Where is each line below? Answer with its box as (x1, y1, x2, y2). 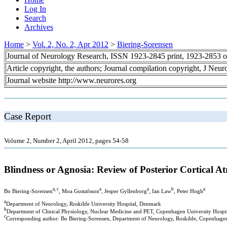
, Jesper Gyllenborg (101, 188, 147, 194)
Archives (24, 22, 53, 31)
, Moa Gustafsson (59, 188, 99, 194)
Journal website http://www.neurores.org (7, 75, 136, 85)
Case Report (4, 110, 51, 122)
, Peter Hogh (174, 188, 203, 194)
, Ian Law (149, 188, 171, 194)
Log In (24, 4, 46, 13)
